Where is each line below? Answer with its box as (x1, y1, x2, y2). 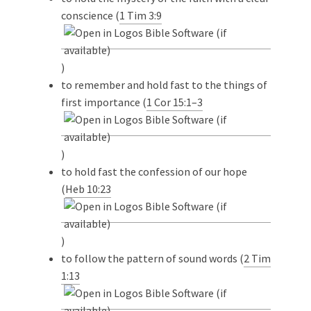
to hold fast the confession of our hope (61, 164, 247, 178)
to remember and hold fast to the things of (61, 77, 267, 92)
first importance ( (61, 94, 146, 109)
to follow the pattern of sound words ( (61, 251, 244, 265)
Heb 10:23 (65, 181, 111, 196)
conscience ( (61, 8, 119, 22)
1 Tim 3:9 (119, 8, 162, 22)
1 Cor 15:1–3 (146, 94, 203, 109)
